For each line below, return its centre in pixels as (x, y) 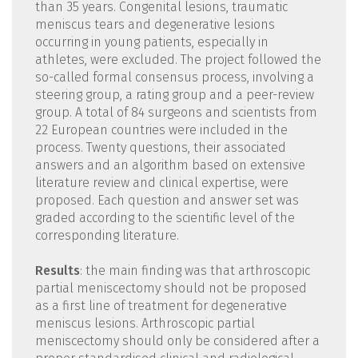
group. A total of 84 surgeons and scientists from (176, 113)
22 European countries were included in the (161, 130)
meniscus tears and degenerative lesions (155, 25)
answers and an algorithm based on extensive (170, 165)
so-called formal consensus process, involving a (174, 78)
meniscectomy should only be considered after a (177, 341)
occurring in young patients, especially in (151, 42)
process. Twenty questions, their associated (160, 148)
